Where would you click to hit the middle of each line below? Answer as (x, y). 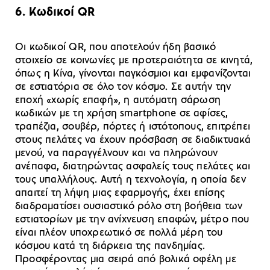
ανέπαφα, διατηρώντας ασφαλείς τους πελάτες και (133, 167)
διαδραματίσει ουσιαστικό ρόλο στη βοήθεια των (129, 207)
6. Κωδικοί (46, 13)
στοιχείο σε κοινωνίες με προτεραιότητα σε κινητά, (134, 61)
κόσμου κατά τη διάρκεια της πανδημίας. (110, 246)
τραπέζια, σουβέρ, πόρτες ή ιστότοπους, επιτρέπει (133, 127)
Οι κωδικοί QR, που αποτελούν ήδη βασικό (116, 48)
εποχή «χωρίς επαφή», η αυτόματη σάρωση (118, 101)
